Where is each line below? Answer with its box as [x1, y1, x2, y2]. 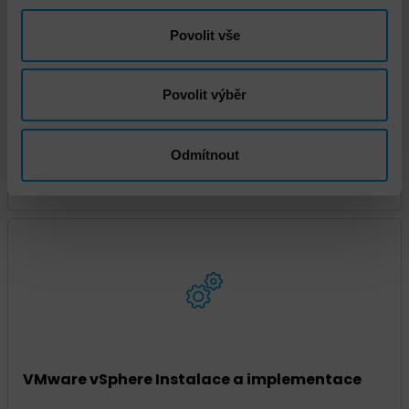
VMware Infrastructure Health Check [23, 166, 309, 188]
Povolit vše [169, 26, 240, 43]
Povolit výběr [163, 87, 246, 102]
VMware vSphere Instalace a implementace [23, 369, 364, 391]
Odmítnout [170, 146, 239, 163]
